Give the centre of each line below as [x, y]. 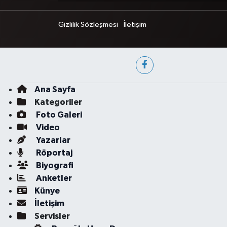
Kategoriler [58, 102]
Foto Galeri [58, 115]
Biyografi [54, 165]
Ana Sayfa [55, 89]
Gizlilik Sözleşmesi [88, 25]
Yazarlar [52, 140]
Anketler [53, 178]
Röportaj [53, 153]
